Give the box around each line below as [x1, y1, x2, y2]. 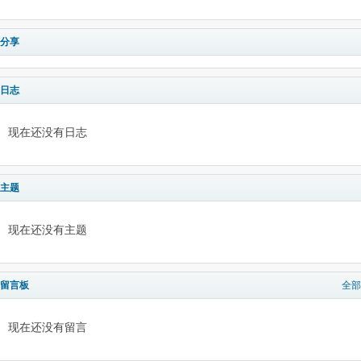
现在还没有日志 [8, 127, 87, 139]
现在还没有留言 [8, 322, 87, 334]
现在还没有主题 [8, 224, 87, 236]
